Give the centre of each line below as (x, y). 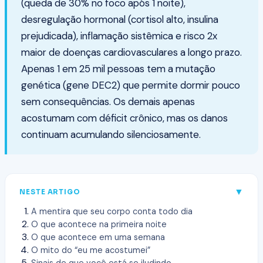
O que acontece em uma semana (98, 237)
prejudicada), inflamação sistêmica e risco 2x (119, 36)
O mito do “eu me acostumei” (91, 250)
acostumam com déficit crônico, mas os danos (124, 118)
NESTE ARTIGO (50, 192)
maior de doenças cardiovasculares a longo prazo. (131, 53)
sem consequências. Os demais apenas (108, 102)
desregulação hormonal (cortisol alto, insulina (120, 20)
